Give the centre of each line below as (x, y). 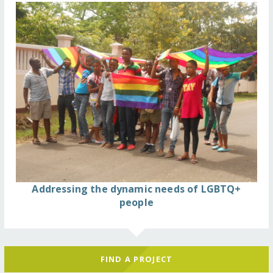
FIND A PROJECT (136, 259)
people (136, 203)
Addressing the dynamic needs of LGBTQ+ (136, 189)
